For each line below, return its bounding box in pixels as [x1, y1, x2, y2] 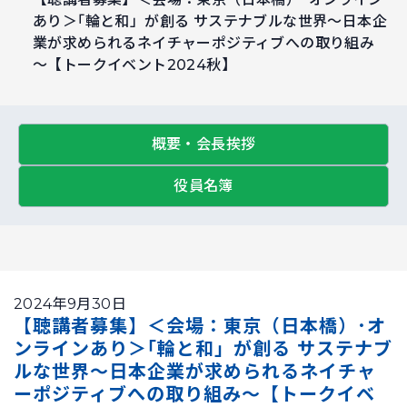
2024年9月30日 [14, 295, 127, 313]
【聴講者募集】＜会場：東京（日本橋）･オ [14, 315, 386, 337]
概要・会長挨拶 [151, 135, 256, 153]
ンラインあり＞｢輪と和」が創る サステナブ [14, 338, 392, 360]
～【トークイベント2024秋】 [33, 56, 236, 74]
